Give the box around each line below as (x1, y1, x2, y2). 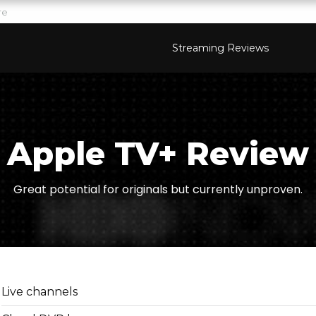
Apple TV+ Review (7, 134, 309, 173)
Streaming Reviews (172, 42, 269, 54)
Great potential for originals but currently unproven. (13, 181, 303, 197)
